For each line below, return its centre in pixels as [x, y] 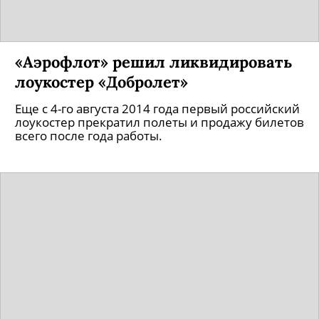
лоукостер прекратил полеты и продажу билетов [159, 122]
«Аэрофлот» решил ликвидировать [154, 62]
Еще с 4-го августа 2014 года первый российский [157, 109]
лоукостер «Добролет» [101, 82]
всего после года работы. [89, 136]
